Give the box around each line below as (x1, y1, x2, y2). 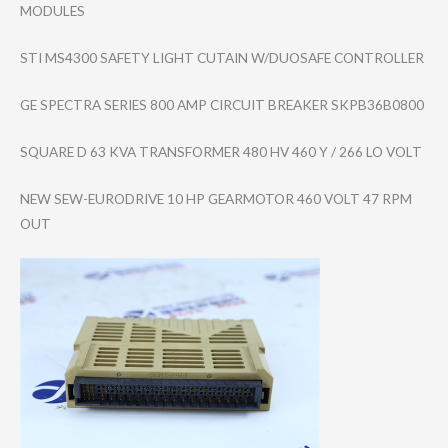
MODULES (20, 2, 85, 20)
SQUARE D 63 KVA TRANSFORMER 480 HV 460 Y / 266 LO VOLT (20, 142, 422, 160)
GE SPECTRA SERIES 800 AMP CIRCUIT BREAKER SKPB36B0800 (20, 96, 424, 114)
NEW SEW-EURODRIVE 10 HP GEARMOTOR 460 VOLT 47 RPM (20, 189, 412, 207)
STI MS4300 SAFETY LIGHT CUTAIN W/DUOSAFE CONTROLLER (20, 49, 424, 67)
